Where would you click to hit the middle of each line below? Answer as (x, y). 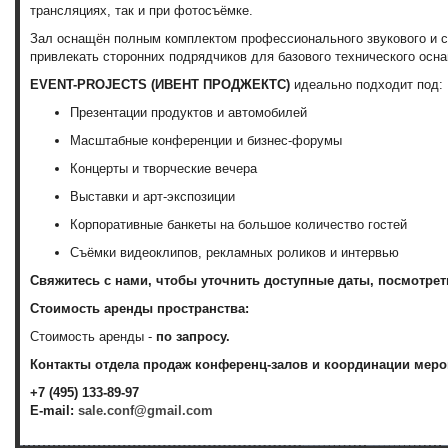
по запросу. (193, 337)
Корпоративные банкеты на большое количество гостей (238, 225)
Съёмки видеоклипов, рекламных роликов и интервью (234, 253)
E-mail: (54, 411)
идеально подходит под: (368, 85)
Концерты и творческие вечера (163, 169)
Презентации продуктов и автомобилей (188, 113)
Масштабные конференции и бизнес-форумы (206, 141)
